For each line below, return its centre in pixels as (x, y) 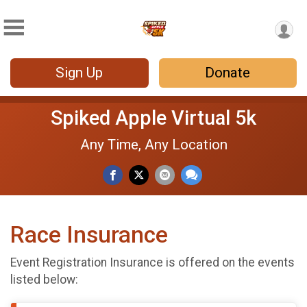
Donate (228, 73)
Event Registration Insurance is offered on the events (152, 262)
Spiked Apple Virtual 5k (153, 118)
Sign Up (79, 73)
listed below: (44, 280)
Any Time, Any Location (153, 145)
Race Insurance (89, 235)
